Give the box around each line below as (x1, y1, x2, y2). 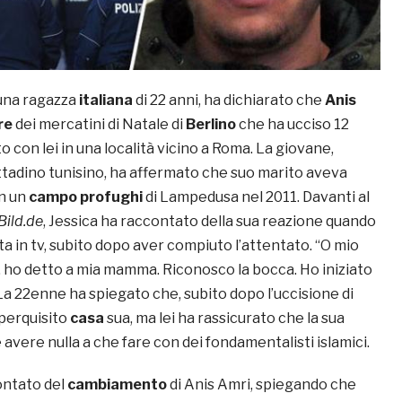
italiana (79, 92, 133, 109)
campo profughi (29, 188, 143, 206)
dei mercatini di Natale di (13, 116, 186, 134)
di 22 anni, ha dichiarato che (133, 92, 325, 109)
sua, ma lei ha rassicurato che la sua (104, 310, 345, 328)
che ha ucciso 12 (236, 116, 349, 134)
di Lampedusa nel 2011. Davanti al (143, 188, 370, 206)
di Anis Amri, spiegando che (167, 376, 356, 394)
